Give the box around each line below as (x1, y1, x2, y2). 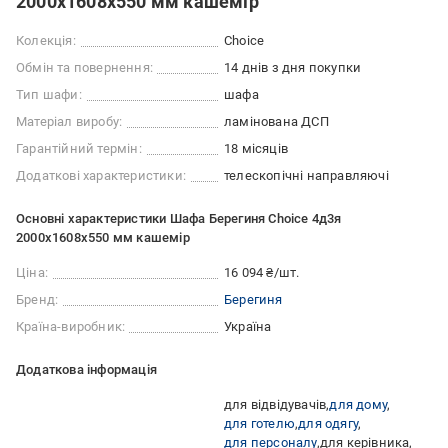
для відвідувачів (224, 397, 327, 413)
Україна (224, 319, 272, 335)
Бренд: (16, 292, 59, 308)
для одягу (298, 416, 359, 432)
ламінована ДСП (224, 114, 329, 130)
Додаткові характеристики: (16, 168, 186, 184)
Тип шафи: (16, 87, 82, 103)
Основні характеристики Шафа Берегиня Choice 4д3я (16, 211, 342, 227)
